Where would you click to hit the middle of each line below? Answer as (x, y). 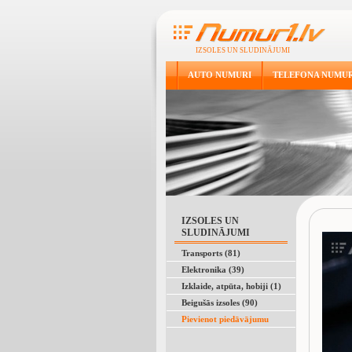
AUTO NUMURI (220, 75)
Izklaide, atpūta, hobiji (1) (231, 286)
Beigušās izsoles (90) (220, 302)
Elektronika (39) (213, 269)
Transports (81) (211, 253)
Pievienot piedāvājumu (225, 319)
